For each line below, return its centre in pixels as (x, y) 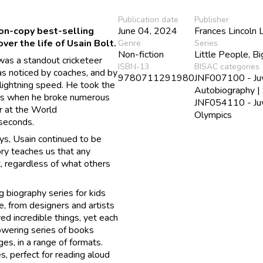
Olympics (213, 115)
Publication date (149, 19)
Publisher (212, 19)
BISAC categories (227, 66)
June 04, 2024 (148, 31)
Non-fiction (141, 54)
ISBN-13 (134, 66)
